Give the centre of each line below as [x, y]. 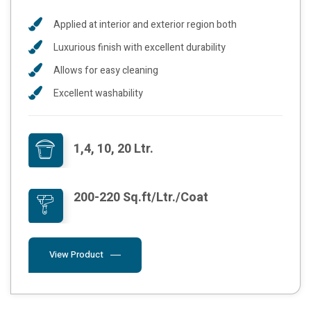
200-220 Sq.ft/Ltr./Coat [141, 197]
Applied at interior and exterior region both [145, 24]
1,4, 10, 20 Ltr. [114, 149]
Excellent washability [98, 93]
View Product [76, 254]
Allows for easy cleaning [106, 70]
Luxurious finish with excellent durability [140, 47]
